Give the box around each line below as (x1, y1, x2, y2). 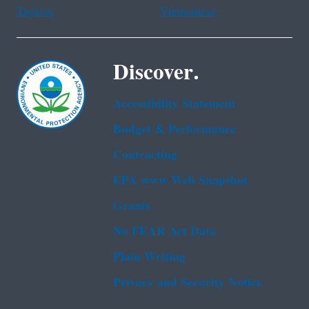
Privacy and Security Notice (113, 270, 262, 296)
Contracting (113, 142, 177, 168)
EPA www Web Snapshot (113, 168, 248, 194)
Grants (113, 193, 150, 219)
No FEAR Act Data (113, 219, 216, 245)
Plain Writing (113, 244, 186, 270)
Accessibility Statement (113, 91, 236, 117)
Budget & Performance (113, 117, 236, 143)
